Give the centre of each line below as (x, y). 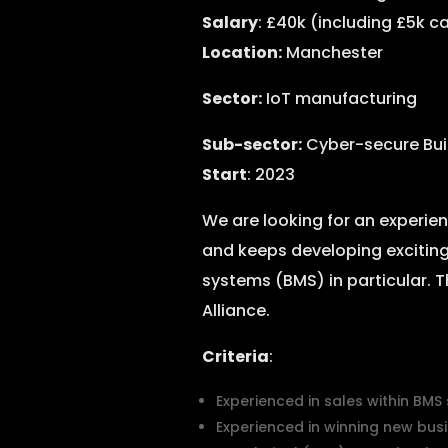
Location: (241, 52)
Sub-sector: (251, 144)
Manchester (332, 52)
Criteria (235, 356)
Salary (229, 22)
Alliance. (235, 310)
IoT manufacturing (339, 98)
